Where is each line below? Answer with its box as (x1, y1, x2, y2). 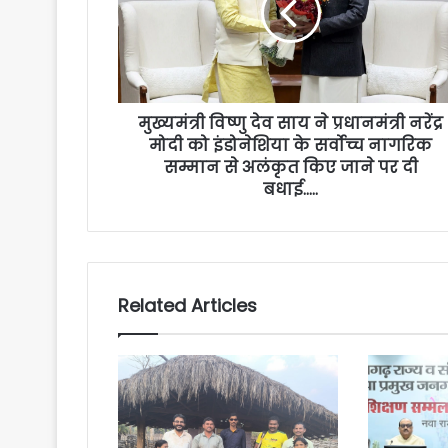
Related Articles (118, 293, 257, 319)
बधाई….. (263, 178, 318, 202)
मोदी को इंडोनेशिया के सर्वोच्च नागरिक (149, 134, 432, 158)
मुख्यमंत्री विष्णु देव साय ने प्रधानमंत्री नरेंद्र (138, 112, 443, 136)
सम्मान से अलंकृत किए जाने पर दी (163, 156, 418, 180)
